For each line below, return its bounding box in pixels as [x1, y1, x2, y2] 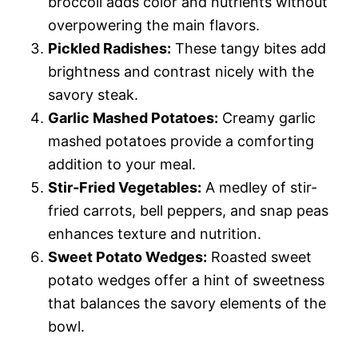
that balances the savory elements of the [48, 294, 326, 312]
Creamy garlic [218, 109, 316, 126]
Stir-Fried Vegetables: [48, 178, 201, 196]
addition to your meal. [48, 155, 196, 173]
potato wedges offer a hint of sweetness [48, 271, 324, 288]
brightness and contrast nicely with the [48, 62, 314, 80]
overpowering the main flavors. [48, 16, 260, 34]
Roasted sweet [207, 248, 312, 265]
